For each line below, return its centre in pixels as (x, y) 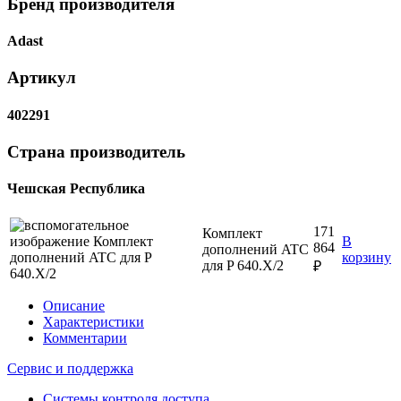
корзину (367, 258)
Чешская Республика (76, 189)
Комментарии (85, 338)
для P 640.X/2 (243, 266)
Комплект (232, 234)
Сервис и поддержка (70, 369)
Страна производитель (96, 151)
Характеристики (94, 322)
